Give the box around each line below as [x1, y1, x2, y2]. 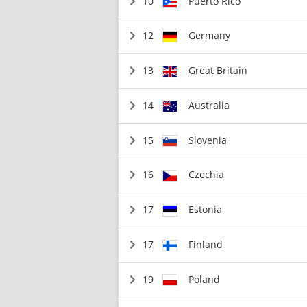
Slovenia [188, 133, 228, 147]
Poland [188, 272, 221, 286]
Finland [188, 237, 223, 251]
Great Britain [188, 64, 248, 77]
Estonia [188, 203, 223, 216]
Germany [188, 29, 231, 42]
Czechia [188, 168, 225, 182]
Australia [188, 98, 230, 112]
